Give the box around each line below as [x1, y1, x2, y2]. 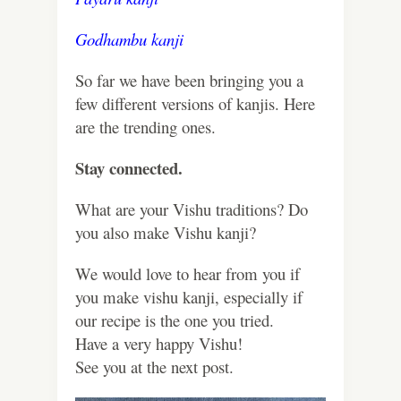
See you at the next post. [75, 354, 234, 378]
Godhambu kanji [75, 27, 183, 50]
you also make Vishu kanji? [75, 220, 256, 243]
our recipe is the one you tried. [75, 308, 274, 331]
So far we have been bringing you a [75, 68, 303, 91]
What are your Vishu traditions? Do [75, 197, 308, 220]
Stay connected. [75, 155, 183, 180]
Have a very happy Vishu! [75, 331, 243, 354]
